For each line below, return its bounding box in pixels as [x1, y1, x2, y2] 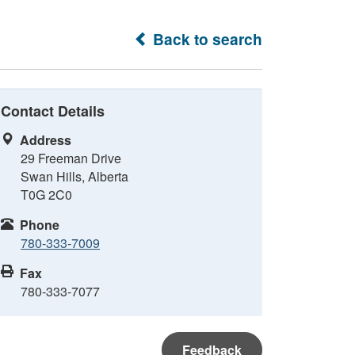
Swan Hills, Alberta [21, 167, 128, 185]
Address [20, 131, 71, 149]
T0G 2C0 [21, 185, 72, 204]
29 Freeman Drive [21, 149, 121, 167]
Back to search [149, 28, 262, 50]
